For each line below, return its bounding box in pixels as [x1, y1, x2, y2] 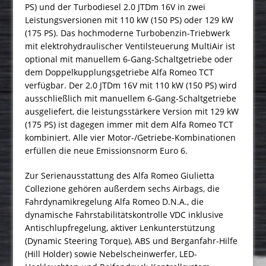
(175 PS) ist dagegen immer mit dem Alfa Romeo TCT [25, 118, 234, 130]
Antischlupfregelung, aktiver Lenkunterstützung [25, 221, 216, 233]
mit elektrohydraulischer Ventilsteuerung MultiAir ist [25, 40, 236, 52]
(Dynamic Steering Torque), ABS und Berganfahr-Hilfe [25, 235, 238, 246]
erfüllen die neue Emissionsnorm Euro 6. [25, 144, 188, 156]
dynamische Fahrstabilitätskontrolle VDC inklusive [25, 208, 224, 220]
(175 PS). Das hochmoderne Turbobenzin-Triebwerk [25, 27, 230, 39]
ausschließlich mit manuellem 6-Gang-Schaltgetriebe [25, 92, 237, 104]
